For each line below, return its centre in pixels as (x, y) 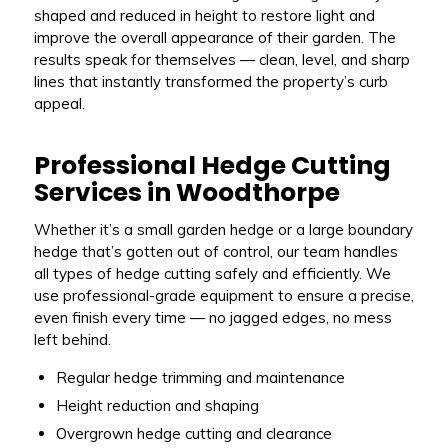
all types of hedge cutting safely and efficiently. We (212, 273)
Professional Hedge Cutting (212, 166)
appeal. (59, 103)
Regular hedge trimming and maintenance (200, 377)
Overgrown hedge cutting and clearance (193, 433)
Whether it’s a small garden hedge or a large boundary (223, 229)
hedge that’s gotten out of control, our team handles (215, 251)
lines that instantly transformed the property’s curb (210, 81)
